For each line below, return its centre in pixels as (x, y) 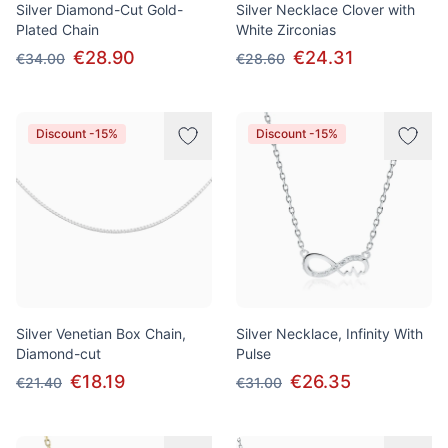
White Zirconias (286, 29)
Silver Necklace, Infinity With (329, 333)
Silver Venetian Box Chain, (101, 333)
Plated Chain (57, 29)
